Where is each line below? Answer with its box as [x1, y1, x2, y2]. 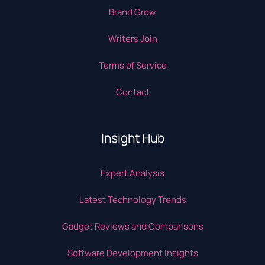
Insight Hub [101, 130, 164, 146]
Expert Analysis [101, 167, 164, 179]
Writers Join [108, 33, 157, 45]
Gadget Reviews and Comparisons [62, 220, 203, 232]
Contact [115, 86, 150, 98]
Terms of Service [98, 59, 167, 72]
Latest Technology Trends [79, 193, 186, 206]
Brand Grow [109, 6, 156, 18]
